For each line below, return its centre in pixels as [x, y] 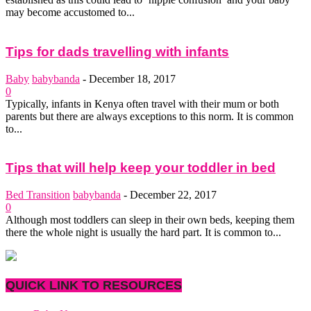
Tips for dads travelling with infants [117, 51]
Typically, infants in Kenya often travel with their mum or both [142, 103]
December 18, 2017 [132, 78]
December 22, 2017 [173, 195]
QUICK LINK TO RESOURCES [94, 286]
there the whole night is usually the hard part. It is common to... [143, 233]
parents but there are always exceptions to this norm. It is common [150, 116]
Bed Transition [38, 195]
